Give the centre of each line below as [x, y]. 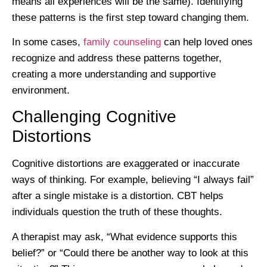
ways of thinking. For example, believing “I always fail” [133, 180]
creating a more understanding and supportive [114, 74]
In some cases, [48, 42]
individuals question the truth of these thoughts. [119, 212]
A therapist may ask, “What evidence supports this [125, 237]
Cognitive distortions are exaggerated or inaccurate [126, 164]
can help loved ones [207, 42]
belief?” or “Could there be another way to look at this [130, 253]
